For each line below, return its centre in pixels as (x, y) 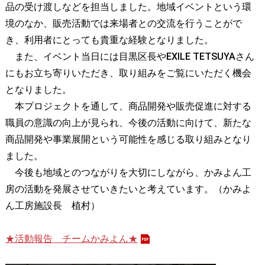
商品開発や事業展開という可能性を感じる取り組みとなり (128, 140)
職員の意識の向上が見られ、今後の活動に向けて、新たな (128, 123)
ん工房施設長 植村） (52, 206)
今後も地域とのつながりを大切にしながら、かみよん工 (128, 173)
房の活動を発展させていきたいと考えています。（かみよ (128, 189)
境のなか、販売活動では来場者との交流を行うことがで (123, 24)
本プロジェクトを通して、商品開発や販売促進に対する (128, 106)
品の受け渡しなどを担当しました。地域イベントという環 (128, 7)
